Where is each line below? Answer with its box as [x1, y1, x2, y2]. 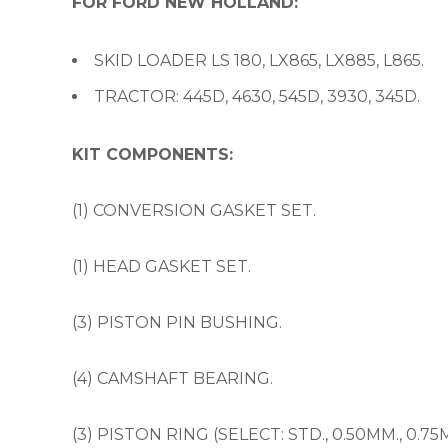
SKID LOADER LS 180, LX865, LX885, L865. [94, 51, 424, 70]
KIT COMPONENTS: [72, 145, 233, 164]
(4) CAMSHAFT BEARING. [72, 369, 273, 388]
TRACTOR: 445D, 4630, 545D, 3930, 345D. [94, 87, 420, 106]
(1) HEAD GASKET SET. [72, 257, 251, 276]
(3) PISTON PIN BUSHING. [72, 313, 282, 332]
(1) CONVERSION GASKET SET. [72, 201, 316, 220]
